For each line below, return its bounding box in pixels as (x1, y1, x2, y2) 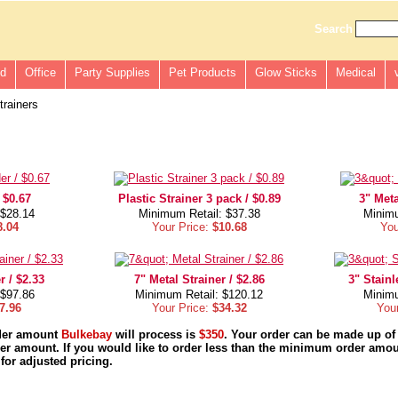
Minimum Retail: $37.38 (138, 207, 260, 220)
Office (25, 66, 56, 79)
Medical (336, 66, 376, 79)
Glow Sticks (255, 66, 317, 79)
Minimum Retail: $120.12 (135, 288, 263, 301)
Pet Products (169, 66, 236, 79)
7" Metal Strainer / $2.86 (133, 273, 265, 286)
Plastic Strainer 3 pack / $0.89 (117, 192, 281, 205)
